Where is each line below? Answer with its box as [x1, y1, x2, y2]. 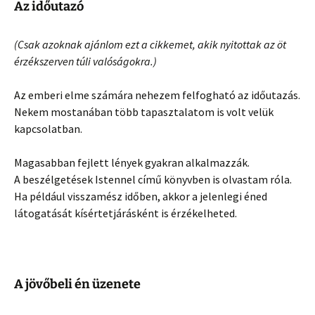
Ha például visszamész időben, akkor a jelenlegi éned [14, 189, 267, 203]
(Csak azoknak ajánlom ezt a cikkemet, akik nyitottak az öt [14, 37, 286, 51]
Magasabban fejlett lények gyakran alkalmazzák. [14, 155, 250, 169]
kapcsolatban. [14, 122, 82, 136]
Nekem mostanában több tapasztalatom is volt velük [14, 105, 274, 119]
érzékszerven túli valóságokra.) [14, 54, 157, 68]
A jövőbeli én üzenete [14, 276, 141, 292]
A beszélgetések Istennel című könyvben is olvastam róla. [14, 172, 292, 186]
